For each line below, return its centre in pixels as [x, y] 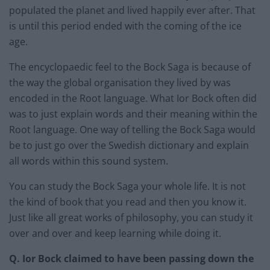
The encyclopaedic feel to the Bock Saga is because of [130, 67]
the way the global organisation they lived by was [120, 83]
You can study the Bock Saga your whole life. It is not [127, 187]
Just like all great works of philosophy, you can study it [131, 218]
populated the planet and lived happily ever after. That [132, 11]
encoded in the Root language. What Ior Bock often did [133, 99]
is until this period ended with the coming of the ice [125, 26]
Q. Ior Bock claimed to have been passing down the [131, 259]
